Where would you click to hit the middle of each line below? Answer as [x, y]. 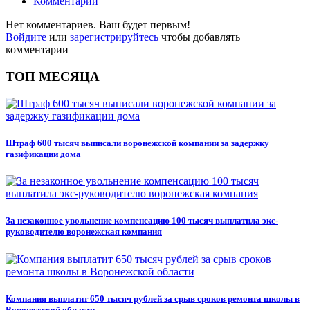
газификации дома [43, 154]
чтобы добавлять [201, 37]
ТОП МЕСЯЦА [53, 77]
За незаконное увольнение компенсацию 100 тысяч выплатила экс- [142, 221]
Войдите [27, 37]
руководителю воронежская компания [84, 232]
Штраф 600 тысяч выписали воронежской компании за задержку [137, 143]
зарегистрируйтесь [116, 37]
